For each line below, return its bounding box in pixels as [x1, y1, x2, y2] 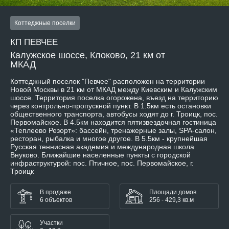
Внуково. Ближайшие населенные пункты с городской [10, 151, 191, 159]
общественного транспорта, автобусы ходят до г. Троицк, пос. [10, 110, 218, 119]
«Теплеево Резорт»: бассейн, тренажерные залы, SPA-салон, [10, 126, 217, 135]
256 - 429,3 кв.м [149, 196, 194, 204]
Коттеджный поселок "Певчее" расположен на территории [10, 77, 205, 86]
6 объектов [40, 196, 72, 204]
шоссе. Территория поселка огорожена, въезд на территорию [10, 94, 218, 102]
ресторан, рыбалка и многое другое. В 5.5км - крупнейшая [10, 134, 208, 143]
